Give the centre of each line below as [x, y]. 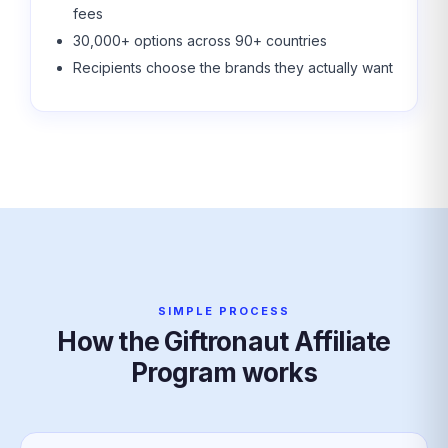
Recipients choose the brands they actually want [233, 67]
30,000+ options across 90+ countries [200, 40]
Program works [224, 372]
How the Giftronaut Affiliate [224, 341]
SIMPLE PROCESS [224, 311]
